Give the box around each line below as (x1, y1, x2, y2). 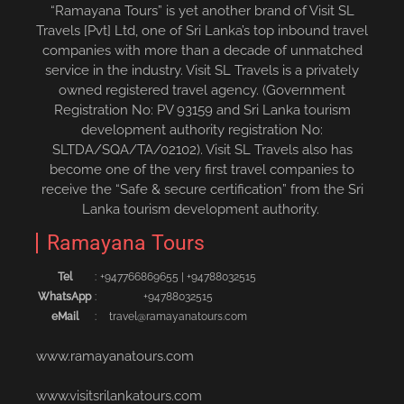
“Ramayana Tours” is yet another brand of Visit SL (50, 2, 354, 19)
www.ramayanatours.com (36, 348, 194, 365)
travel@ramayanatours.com (109, 309, 247, 323)
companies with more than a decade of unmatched (41, 41, 363, 59)
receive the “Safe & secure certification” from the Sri (41, 180, 363, 197)
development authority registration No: (81, 121, 323, 138)
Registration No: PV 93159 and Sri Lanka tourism (53, 101, 351, 118)
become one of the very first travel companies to (50, 161, 354, 178)
